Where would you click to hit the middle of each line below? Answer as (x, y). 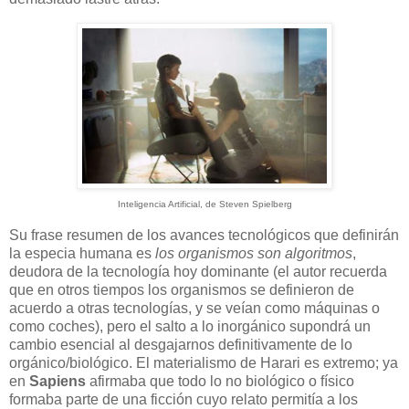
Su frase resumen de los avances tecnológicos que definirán (204, 235)
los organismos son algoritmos (254, 253)
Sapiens (58, 381)
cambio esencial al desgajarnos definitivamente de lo (181, 344)
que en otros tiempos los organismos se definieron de (182, 289)
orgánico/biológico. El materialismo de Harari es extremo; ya (204, 362)
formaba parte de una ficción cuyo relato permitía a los (184, 399)
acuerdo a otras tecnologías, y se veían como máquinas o (194, 308)
